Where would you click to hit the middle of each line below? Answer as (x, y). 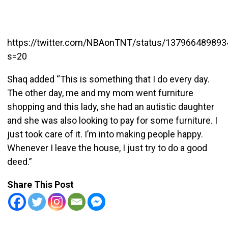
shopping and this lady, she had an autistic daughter (110, 106)
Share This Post (40, 184)
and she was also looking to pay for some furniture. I (112, 120)
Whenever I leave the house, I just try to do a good (107, 148)
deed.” (19, 161)
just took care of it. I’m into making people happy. (105, 134)
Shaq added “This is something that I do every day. (108, 79)
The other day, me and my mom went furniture (100, 93)
